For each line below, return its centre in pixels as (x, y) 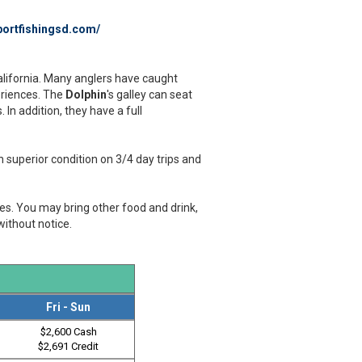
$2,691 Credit (69, 346)
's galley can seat (149, 95)
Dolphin (86, 95)
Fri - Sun (69, 307)
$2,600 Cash (68, 332)
